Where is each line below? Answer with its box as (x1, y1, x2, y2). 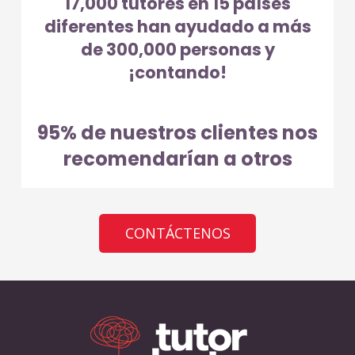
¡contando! (128, 61, 227, 85)
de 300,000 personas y (80, 38, 275, 62)
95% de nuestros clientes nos (37, 120, 318, 147)
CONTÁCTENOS (124, 223, 231, 242)
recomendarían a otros (63, 146, 292, 173)
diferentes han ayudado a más (44, 15, 311, 39)
